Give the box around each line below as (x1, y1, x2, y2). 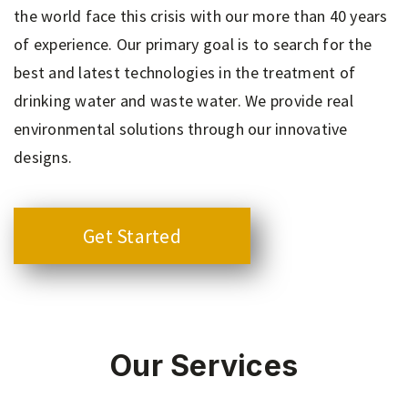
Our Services (110, 348, 298, 383)
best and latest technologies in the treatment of (14, 62, 355, 83)
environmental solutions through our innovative (14, 118, 348, 139)
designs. (14, 147, 72, 168)
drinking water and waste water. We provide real (14, 90, 353, 111)
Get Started (83, 223, 181, 249)
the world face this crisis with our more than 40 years (14, 5, 388, 26)
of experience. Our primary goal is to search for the (14, 34, 372, 55)
